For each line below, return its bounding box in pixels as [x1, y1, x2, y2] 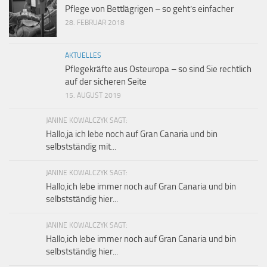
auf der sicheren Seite [65, 76, 147, 87]
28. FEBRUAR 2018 [65, 18, 125, 27]
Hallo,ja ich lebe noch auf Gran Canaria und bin [46, 128, 218, 139]
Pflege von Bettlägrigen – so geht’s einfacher [65, 3, 234, 14]
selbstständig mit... [46, 141, 116, 152]
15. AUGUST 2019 [65, 91, 121, 100]
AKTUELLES [65, 51, 101, 60]
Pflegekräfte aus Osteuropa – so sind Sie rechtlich [65, 63, 252, 74]
